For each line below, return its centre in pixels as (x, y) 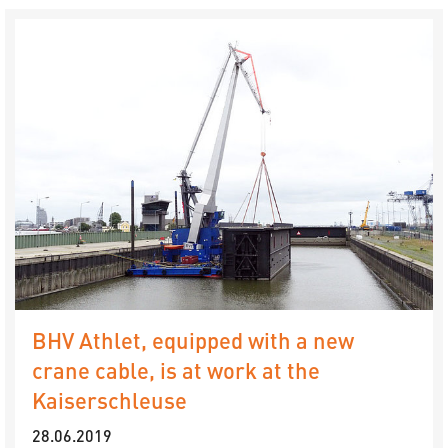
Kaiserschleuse (109, 400)
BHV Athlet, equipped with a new (193, 340)
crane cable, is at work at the (176, 370)
